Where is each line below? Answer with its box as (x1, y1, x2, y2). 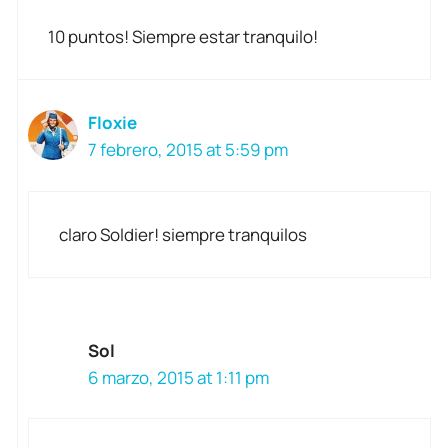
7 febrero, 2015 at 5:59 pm (88, 138, 288, 162)
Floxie (88, 111, 137, 135)
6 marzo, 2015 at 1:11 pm (88, 365, 269, 389)
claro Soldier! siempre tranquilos (59, 222, 307, 246)
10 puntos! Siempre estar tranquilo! (48, 25, 318, 49)
